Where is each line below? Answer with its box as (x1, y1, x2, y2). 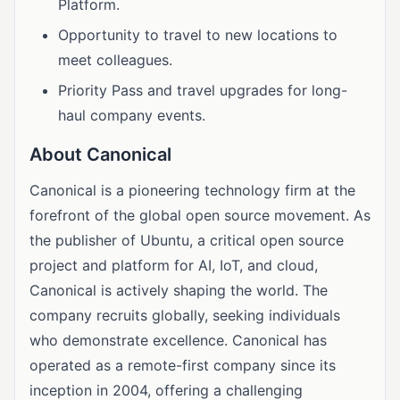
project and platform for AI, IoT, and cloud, (29, 256, 318, 274)
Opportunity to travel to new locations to (58, 26, 337, 44)
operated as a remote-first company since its (29, 356, 336, 374)
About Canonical (29, 144, 171, 165)
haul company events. (58, 106, 205, 124)
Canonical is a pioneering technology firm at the (29, 181, 355, 199)
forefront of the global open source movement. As (29, 206, 371, 224)
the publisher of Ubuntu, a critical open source (29, 231, 344, 249)
